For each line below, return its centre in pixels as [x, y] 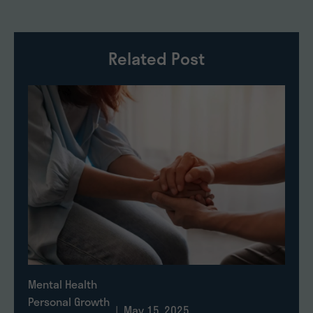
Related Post [156, 59]
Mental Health [63, 284]
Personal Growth [69, 301]
